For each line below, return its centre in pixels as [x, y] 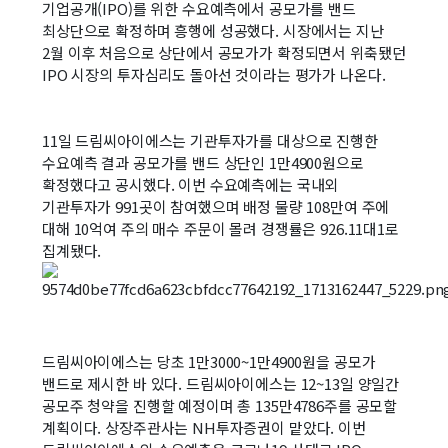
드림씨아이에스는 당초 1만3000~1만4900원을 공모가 [209, 361]
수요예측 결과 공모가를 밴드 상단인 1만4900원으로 [203, 162]
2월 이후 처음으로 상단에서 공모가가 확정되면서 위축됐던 [224, 52]
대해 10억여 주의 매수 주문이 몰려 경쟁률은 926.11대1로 [220, 228]
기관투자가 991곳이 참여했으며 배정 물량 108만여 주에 [216, 206]
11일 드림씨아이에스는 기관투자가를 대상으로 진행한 [210, 140]
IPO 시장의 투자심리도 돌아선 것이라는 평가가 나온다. [214, 74]
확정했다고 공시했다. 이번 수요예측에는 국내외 [190, 184]
